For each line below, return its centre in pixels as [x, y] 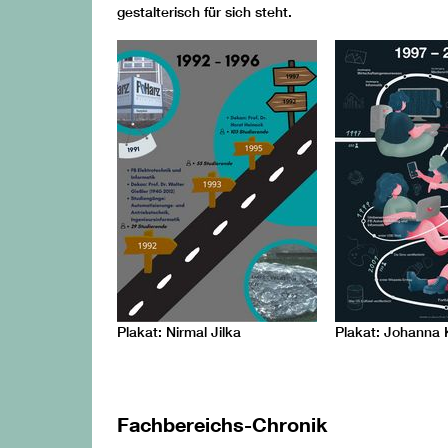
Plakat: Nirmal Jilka [179, 332]
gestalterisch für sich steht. [204, 12]
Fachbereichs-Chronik [222, 424]
